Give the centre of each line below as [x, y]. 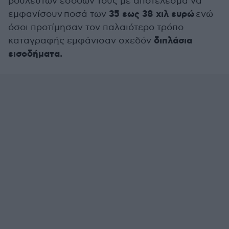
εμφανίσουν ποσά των [59, 14]
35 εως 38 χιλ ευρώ [152, 14]
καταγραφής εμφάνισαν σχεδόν [81, 41]
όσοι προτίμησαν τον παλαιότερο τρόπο [96, 27]
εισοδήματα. [35, 54]
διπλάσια [173, 41]
